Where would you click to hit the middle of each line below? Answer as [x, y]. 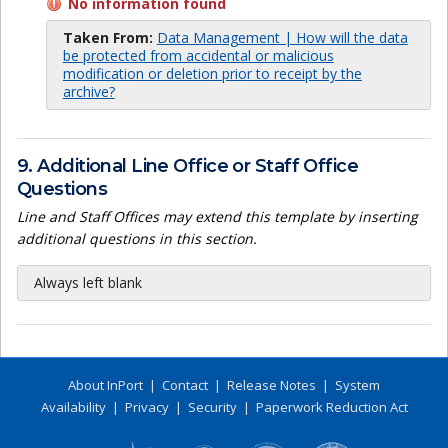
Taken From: [107, 38]
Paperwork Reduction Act [331, 407]
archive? [88, 92]
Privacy [146, 407]
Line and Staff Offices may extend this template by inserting [217, 217]
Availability [73, 407]
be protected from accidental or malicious [198, 56]
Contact [185, 385]
